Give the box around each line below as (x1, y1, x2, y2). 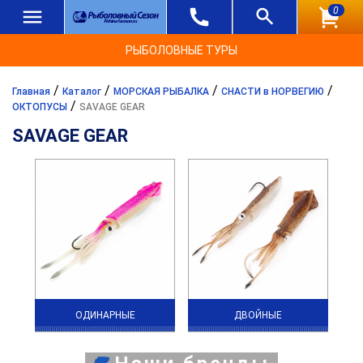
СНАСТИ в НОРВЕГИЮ (221, 86, 324, 97)
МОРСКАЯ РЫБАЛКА (113, 86, 209, 97)
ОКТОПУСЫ (12, 101, 67, 113)
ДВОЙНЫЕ (234, 309, 282, 321)
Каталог (62, 86, 101, 97)
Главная (12, 86, 50, 97)
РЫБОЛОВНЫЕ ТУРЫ (126, 44, 237, 57)
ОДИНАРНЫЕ (75, 309, 135, 321)
